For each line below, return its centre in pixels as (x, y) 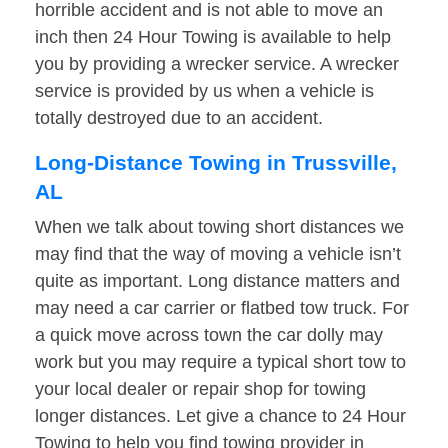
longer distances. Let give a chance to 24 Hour (220, 416)
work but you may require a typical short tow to (220, 362)
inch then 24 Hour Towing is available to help (213, 37)
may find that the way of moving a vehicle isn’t (218, 254)
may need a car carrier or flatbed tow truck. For (222, 308)
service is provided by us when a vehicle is (204, 91)
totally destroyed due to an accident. (179, 118)
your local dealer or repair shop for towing (200, 389)
